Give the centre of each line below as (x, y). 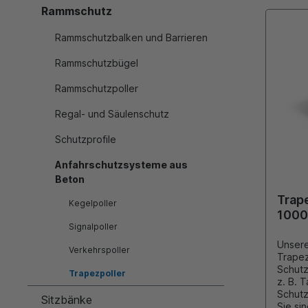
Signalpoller (93, 227)
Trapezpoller (97, 274)
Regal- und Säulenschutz (112, 114)
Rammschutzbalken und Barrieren (131, 38)
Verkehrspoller (99, 250)
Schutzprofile (86, 140)
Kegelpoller (93, 203)
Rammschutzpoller (97, 89)
